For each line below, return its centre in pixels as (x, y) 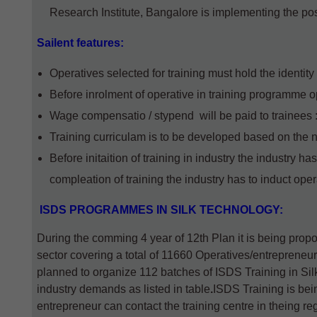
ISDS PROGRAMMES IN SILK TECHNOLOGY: (160, 210)
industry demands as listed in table (123, 289)
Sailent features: (80, 43)
